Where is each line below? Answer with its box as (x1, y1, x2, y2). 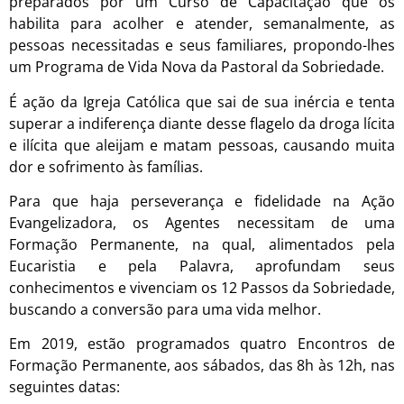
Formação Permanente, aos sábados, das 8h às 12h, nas (9, 355, 395, 376)
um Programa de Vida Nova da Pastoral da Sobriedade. (9, 57, 384, 78)
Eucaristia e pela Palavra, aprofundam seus (9, 255, 395, 276)
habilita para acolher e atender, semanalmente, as (9, 14, 395, 34)
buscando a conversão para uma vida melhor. (9, 298, 321, 319)
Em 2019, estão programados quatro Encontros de (9, 334, 395, 354)
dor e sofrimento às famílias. (9, 156, 203, 177)
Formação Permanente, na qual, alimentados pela (9, 234, 395, 254)
